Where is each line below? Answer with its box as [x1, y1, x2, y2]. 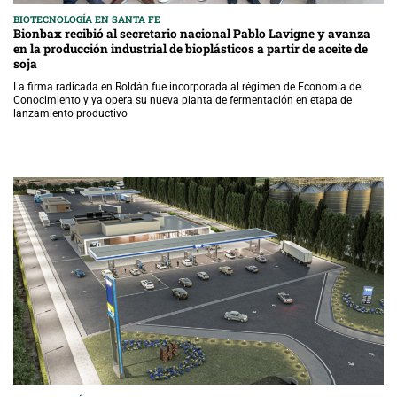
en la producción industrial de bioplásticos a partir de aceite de [13, 40, 368, 57]
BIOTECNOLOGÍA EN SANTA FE [13, 12, 160, 26]
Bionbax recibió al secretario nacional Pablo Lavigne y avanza [13, 25, 370, 42]
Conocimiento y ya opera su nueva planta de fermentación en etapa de [13, 93, 352, 106]
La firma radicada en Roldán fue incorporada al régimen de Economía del [13, 80, 363, 93]
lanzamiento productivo [13, 106, 128, 120]
